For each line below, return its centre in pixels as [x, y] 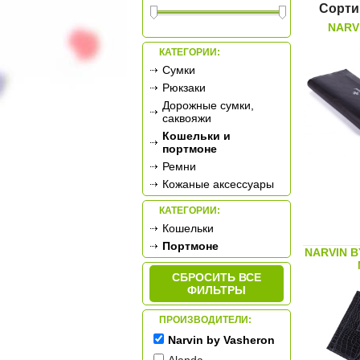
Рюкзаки [184, 88]
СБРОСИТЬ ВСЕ [217, 278]
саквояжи [187, 119]
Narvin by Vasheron [221, 340]
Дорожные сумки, [208, 106]
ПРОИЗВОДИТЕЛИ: [205, 320]
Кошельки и [196, 136]
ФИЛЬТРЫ [217, 290]
